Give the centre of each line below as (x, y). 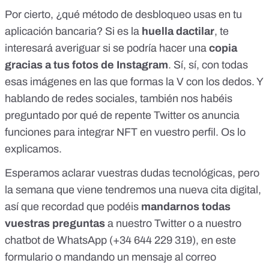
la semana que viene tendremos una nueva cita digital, (133, 190)
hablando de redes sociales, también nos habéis (119, 99)
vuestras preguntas (55, 224)
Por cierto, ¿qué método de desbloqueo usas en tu (123, 15)
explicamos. (33, 149)
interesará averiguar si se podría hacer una (107, 48)
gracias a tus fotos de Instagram (86, 65)
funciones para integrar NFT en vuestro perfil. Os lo (125, 132)
